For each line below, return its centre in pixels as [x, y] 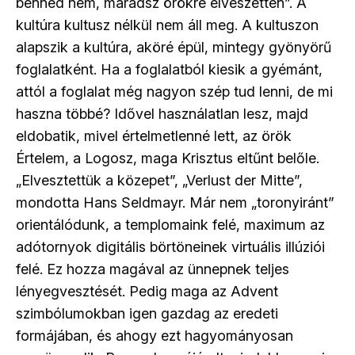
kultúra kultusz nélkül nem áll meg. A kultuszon [167, 25]
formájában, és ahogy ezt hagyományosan [155, 336]
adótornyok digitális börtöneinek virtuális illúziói [170, 247]
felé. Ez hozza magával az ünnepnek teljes [153, 269]
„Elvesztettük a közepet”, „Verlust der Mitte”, [159, 181]
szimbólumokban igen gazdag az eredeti [147, 314]
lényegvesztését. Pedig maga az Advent [147, 292]
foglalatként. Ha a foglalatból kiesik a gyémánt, [169, 70]
